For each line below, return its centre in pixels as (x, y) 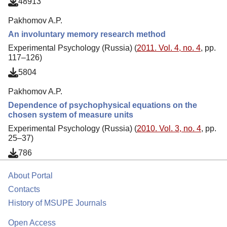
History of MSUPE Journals (57, 203)
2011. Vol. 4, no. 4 (169, 48)
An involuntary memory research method (87, 34)
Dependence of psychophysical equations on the (103, 105)
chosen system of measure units (71, 115)
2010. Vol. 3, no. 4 (169, 128)
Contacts (24, 189)
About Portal (30, 176)
